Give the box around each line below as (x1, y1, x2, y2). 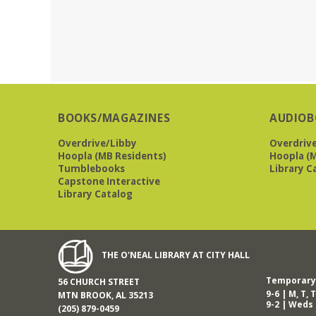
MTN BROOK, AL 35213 (58, 289, 153, 302)
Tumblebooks (58, 162, 125, 176)
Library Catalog (58, 188, 133, 201)
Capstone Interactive (58, 175, 160, 188)
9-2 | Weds (266, 298, 313, 311)
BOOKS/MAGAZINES (58, 109, 171, 126)
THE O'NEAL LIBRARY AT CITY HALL (99, 249, 250, 262)
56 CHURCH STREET (58, 276, 140, 288)
